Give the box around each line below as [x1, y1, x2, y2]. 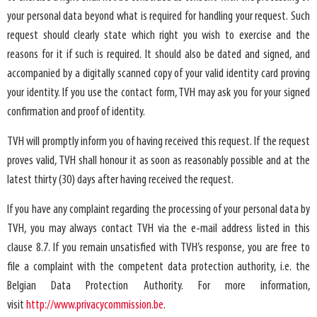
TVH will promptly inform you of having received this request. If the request [7, 135, 310, 149]
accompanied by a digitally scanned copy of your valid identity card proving [7, 67, 310, 81]
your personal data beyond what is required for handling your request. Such [7, 10, 310, 24]
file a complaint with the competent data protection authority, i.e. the [7, 260, 310, 275]
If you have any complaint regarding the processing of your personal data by [7, 203, 310, 217]
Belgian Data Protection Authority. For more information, [7, 279, 310, 294]
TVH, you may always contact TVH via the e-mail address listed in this [7, 222, 310, 236]
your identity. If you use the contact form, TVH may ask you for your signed [7, 86, 310, 100]
